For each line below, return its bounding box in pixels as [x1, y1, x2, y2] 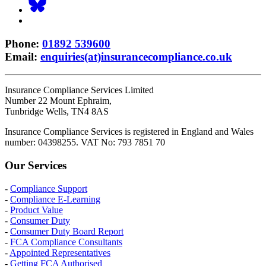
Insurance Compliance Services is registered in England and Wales [5, 126, 254, 137]
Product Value [10, 204, 63, 215]
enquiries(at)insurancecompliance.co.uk [40, 50, 232, 63]
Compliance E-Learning [10, 194, 100, 204]
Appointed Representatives [9, 247, 110, 258]
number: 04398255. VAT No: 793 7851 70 [5, 137, 165, 148]
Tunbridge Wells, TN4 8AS [5, 106, 109, 117]
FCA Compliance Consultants [10, 236, 122, 247]
